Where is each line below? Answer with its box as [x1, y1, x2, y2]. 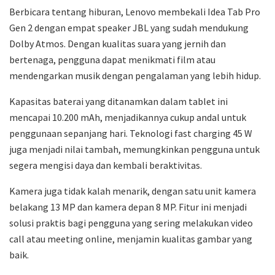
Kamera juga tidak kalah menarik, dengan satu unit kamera [9, 185, 256, 198]
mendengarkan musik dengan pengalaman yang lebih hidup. [9, 69, 261, 82]
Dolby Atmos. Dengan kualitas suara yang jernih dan [9, 37, 226, 50]
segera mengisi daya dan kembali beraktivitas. [9, 159, 202, 172]
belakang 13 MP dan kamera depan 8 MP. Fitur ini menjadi [9, 201, 247, 214]
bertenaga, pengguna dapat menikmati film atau [9, 53, 215, 66]
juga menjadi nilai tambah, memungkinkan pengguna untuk [9, 143, 260, 156]
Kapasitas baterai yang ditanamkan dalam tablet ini [9, 95, 228, 108]
